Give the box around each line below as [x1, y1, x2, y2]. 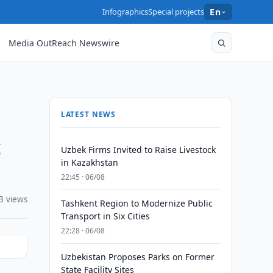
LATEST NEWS [60, 109, 116, 119]
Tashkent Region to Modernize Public [60, 197, 213, 209]
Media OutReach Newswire [9, 37, 120, 49]
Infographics [102, 6, 149, 17]
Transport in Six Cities [60, 210, 150, 222]
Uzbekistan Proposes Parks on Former [60, 251, 214, 263]
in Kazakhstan [60, 157, 118, 168]
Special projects [148, 6, 205, 17]
